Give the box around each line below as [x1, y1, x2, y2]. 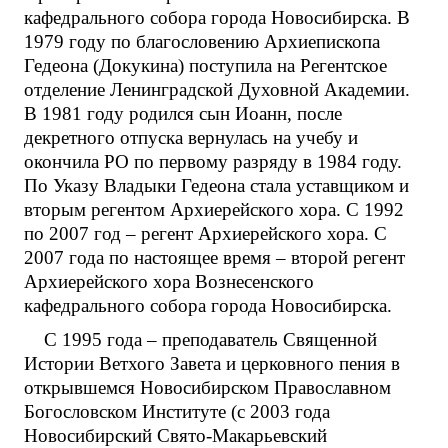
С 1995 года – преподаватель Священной [44, 329, 377, 351]
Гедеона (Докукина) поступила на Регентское [24, 55, 387, 77]
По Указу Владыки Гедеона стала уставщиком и [24, 175, 409, 197]
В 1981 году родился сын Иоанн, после [24, 103, 342, 125]
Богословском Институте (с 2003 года [24, 401, 330, 423]
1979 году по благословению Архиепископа [24, 31, 380, 53]
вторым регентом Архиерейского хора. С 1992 [24, 199, 404, 221]
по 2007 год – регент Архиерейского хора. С [24, 223, 387, 245]
